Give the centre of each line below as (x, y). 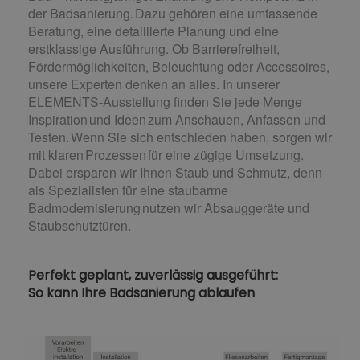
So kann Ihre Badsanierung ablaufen (141, 292)
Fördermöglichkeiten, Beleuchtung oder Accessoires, (179, 66)
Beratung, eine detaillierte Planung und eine (153, 31)
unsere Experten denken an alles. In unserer (154, 84)
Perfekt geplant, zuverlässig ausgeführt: (153, 275)
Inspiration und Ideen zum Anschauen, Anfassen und (177, 119)
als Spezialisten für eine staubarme (128, 190)
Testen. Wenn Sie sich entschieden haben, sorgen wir (180, 137)
